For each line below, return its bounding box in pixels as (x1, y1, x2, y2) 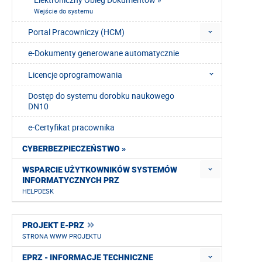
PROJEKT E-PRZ (22, 220, 84, 230)
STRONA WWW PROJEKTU (22, 232, 101, 241)
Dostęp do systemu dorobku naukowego (28, 90, 174, 102)
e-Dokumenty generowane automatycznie (28, 47, 179, 59)
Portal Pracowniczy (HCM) (28, 26, 125, 38)
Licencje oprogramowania (28, 69, 122, 81)
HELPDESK (22, 187, 54, 196)
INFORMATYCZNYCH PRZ (22, 175, 119, 185)
